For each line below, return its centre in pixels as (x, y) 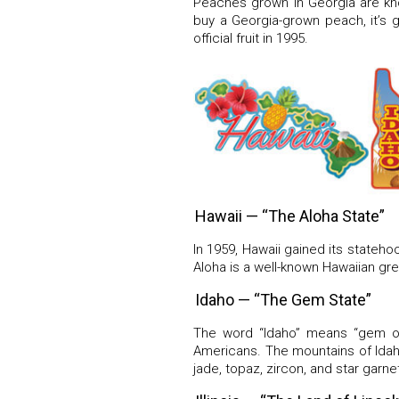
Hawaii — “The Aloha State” (290, 216)
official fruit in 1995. (251, 38)
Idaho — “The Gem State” (283, 300)
